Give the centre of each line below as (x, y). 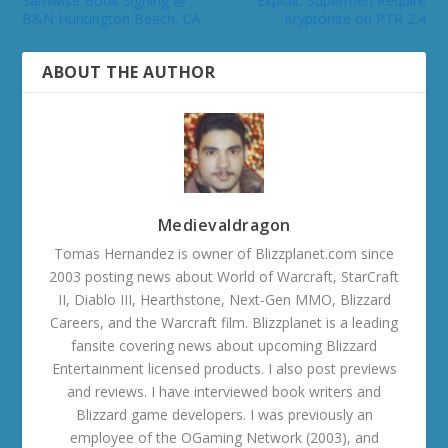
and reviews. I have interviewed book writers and (224, 391)
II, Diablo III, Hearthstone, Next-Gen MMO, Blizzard (224, 299)
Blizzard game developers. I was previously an (224, 414)
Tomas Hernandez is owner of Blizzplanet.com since (224, 253)
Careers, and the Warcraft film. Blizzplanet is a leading (224, 322)
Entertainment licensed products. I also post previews (224, 368)
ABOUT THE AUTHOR (129, 71)
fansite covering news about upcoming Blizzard (224, 345)
